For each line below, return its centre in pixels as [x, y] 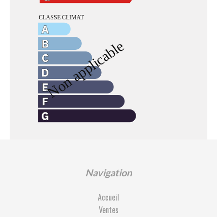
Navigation [108, 172]
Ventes [108, 210]
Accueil [108, 197]
